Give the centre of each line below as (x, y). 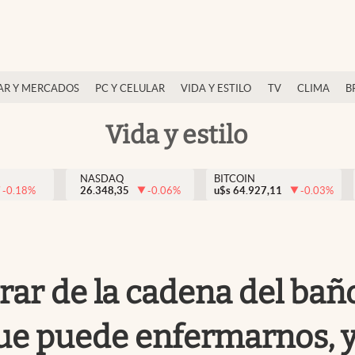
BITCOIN (235, 179)
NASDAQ (101, 179)
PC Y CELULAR (130, 88)
